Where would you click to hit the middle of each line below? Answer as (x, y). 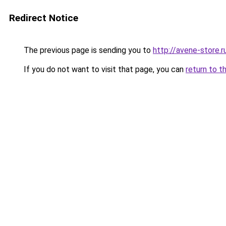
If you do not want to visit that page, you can (104, 69)
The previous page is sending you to (87, 50)
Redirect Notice (44, 18)
